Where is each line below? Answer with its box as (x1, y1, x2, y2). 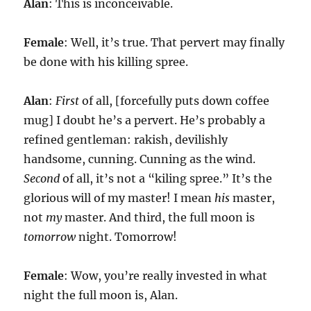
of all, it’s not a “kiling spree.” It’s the (60, 171, 273, 186)
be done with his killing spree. (24, 55, 189, 69)
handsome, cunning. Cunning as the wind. (24, 152, 256, 167)
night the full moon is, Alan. (24, 288, 178, 303)
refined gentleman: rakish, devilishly (24, 133, 228, 147)
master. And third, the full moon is (62, 210, 255, 225)
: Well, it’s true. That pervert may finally (64, 35, 285, 50)
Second (24, 171, 60, 186)
